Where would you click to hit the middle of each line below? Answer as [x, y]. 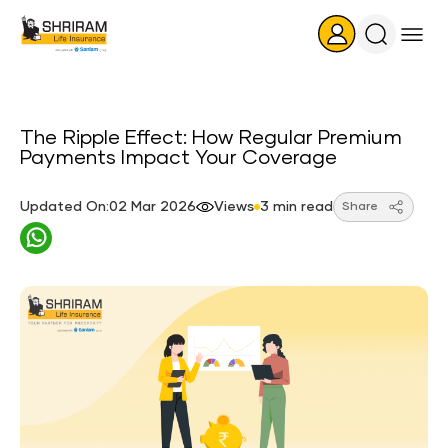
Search [399, 45]
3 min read [296, 207]
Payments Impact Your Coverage [178, 158]
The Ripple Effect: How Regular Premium [211, 138]
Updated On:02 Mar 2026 [108, 207]
